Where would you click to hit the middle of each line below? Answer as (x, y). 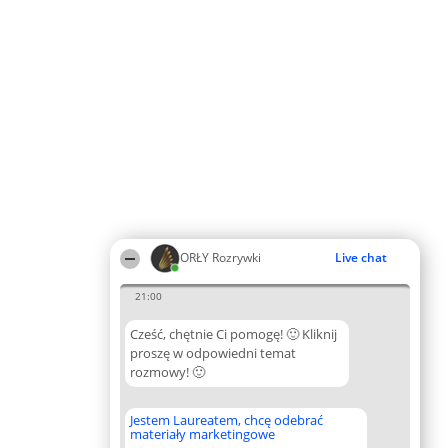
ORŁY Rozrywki (220, 257)
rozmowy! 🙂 (167, 372)
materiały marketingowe (202, 434)
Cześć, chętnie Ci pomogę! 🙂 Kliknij (233, 334)
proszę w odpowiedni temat (213, 353)
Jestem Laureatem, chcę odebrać (226, 420)
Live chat (361, 257)
